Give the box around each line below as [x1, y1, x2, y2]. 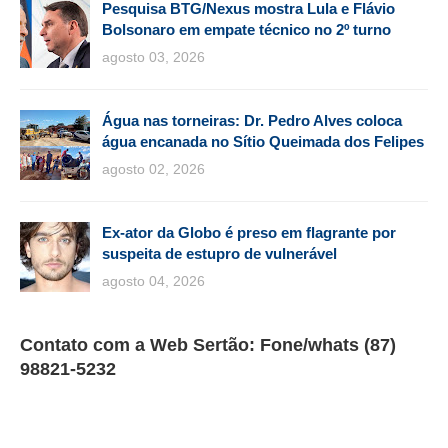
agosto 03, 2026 [102, 48, 205, 65]
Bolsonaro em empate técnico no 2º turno [102, 20, 391, 38]
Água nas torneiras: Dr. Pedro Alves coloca [102, 111, 402, 129]
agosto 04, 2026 [102, 272, 205, 289]
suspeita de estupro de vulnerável [102, 244, 337, 262]
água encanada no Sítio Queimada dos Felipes [102, 132, 424, 150]
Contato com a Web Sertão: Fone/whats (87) [20, 334, 396, 355]
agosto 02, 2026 [102, 160, 205, 177]
